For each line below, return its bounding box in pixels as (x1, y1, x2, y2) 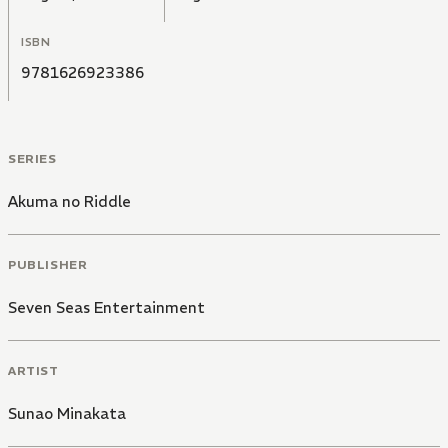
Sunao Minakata (8, 403, 126, 423)
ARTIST (8, 362, 59, 378)
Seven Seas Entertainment (8, 297, 205, 317)
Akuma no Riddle (8, 192, 131, 212)
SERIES (8, 151, 57, 167)
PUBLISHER (8, 256, 88, 272)
